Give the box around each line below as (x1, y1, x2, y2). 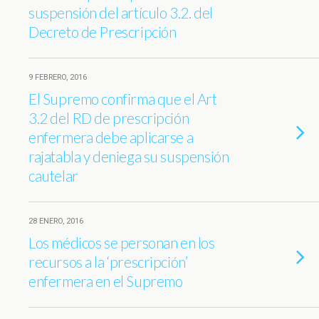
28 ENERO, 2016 (28, 216, 83, 226)
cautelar (28, 167, 78, 184)
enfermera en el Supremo (28, 272, 183, 290)
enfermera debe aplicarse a (28, 128, 194, 146)
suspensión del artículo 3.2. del (28, 4, 213, 21)
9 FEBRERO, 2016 (28, 73, 87, 82)
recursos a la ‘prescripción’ (28, 253, 188, 271)
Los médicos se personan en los (28, 234, 215, 251)
